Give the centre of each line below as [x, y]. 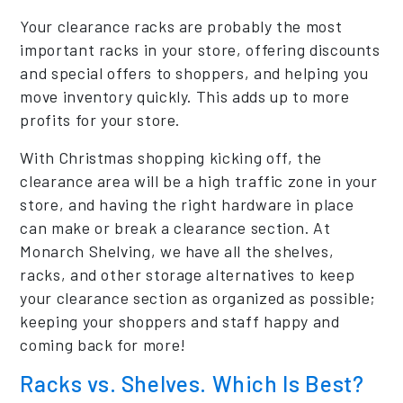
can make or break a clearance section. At [175, 227]
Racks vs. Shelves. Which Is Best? [192, 383]
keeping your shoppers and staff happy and [180, 321]
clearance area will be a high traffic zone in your [199, 180]
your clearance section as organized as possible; [198, 297]
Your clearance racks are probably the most [181, 26]
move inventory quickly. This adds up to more [185, 96]
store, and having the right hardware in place [187, 204]
